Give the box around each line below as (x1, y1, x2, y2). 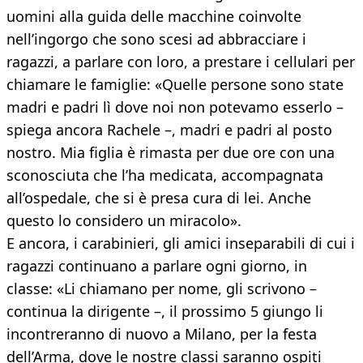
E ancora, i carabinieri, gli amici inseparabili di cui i (6, 233, 355, 254)
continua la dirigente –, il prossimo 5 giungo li (6, 301, 323, 322)
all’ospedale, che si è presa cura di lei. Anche (6, 188, 311, 208)
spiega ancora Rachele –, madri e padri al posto (6, 120, 332, 140)
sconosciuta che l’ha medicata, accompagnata (6, 165, 323, 186)
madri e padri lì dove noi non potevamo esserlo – (6, 97, 344, 117)
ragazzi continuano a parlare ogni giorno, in (6, 256, 307, 276)
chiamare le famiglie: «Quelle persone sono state (6, 75, 344, 95)
